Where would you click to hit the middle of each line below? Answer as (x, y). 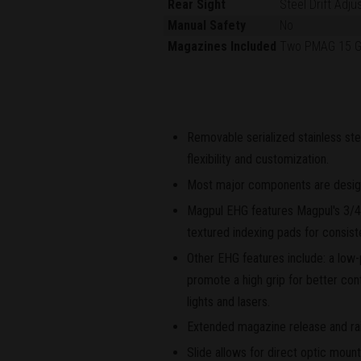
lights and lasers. (228, 301)
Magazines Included (222, 47)
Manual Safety (207, 26)
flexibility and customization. (258, 160)
